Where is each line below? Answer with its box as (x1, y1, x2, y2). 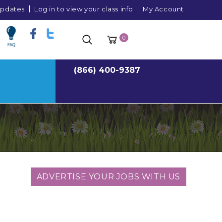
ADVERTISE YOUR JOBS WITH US (36, 172, 180, 181)
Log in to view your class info (34, 5, 133, 13)
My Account (143, 5, 184, 13)
